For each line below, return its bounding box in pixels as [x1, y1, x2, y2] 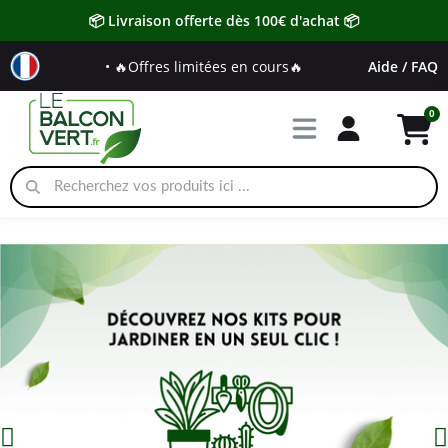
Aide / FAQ [368, 56, 438, 76]
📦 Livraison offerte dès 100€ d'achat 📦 [89, 11, 359, 30]
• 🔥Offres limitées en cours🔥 [105, 56, 303, 76]
